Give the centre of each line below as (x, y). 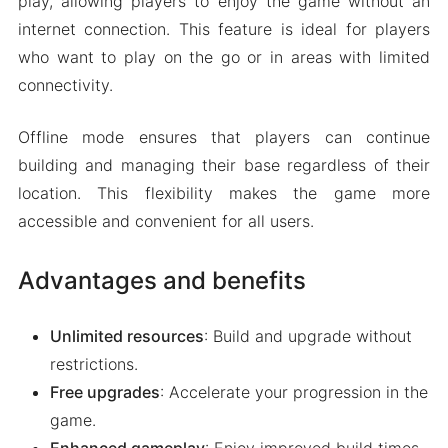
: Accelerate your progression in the (293, 392)
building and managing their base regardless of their (224, 165)
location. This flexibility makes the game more (224, 193)
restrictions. (93, 364)
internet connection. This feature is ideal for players (224, 29)
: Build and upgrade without (307, 336)
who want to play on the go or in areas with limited (224, 57)
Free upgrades (104, 392)
